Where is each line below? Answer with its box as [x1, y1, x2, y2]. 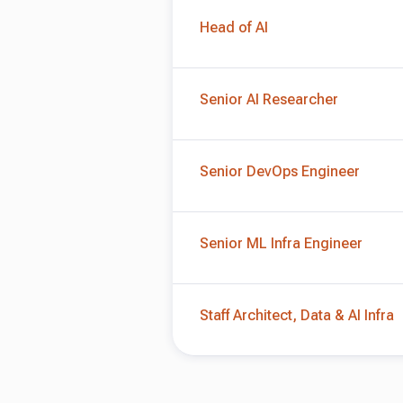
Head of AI [200, 19, 268, 36]
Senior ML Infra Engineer [200, 235, 363, 252]
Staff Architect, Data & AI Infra [200, 307, 394, 324]
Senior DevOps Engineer [200, 163, 360, 180]
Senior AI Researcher [200, 91, 338, 108]
